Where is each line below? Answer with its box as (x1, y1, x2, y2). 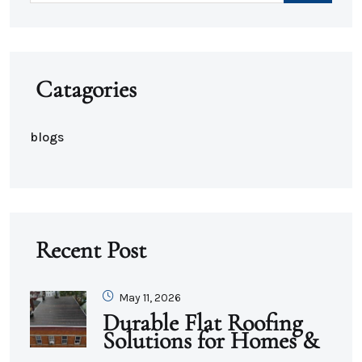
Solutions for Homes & (103, 326, 319, 356)
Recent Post (36, 235, 146, 266)
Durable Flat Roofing (103, 308, 302, 339)
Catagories (36, 74, 137, 105)
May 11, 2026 (116, 291, 181, 305)
